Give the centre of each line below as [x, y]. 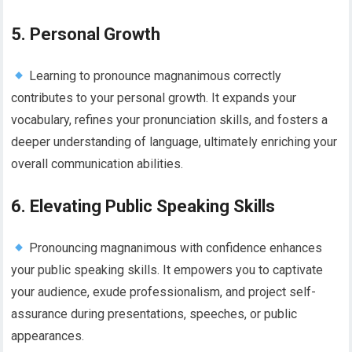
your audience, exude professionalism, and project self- [164, 292]
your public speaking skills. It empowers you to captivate [167, 270]
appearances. [48, 336]
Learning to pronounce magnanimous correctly [153, 76]
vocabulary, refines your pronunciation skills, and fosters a [170, 120]
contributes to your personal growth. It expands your [154, 98]
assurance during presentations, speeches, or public [154, 314]
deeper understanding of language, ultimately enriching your [174, 142]
